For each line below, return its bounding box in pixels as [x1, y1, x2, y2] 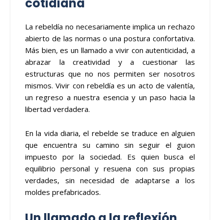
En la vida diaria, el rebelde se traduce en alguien [25, 128, 195, 138]
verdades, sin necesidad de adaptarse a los [25, 175, 195, 185]
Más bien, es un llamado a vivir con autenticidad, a [25, 45, 195, 55]
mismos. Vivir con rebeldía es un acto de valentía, [25, 80, 195, 90]
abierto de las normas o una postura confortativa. [25, 33, 195, 43]
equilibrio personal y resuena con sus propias [25, 163, 195, 173]
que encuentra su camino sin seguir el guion [25, 139, 195, 150]
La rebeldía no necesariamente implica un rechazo [25, 21, 195, 31]
